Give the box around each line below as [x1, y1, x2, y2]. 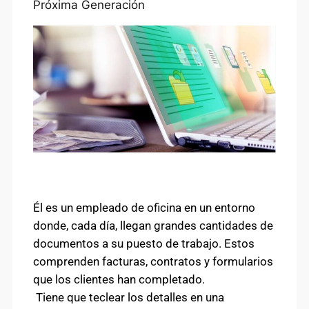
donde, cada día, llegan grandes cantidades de [33, 218, 273, 232]
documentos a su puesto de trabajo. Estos [33, 236, 255, 250]
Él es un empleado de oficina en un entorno [33, 200, 255, 215]
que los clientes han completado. [33, 272, 205, 286]
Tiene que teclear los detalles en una [33, 290, 224, 304]
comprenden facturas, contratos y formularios [33, 254, 273, 268]
